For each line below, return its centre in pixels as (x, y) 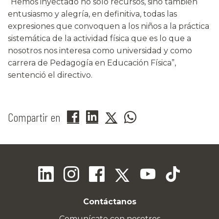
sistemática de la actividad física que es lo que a (99, 39)
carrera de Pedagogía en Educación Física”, (92, 63)
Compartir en (34, 117)
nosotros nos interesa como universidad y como (100, 51)
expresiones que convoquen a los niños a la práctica (109, 26)
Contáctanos (109, 202)
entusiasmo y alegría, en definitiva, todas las (92, 14)
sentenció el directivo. (50, 75)
